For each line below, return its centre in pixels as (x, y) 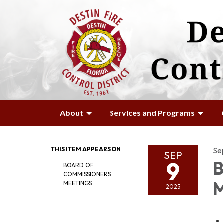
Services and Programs (152, 113)
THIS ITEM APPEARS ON (86, 149)
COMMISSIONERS (87, 174)
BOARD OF (78, 165)
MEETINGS (77, 183)
